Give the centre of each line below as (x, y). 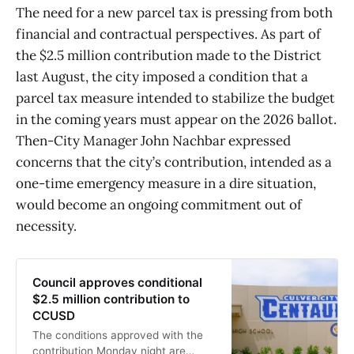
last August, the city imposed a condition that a (162, 76)
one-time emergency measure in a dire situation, (166, 183)
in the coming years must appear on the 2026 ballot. (176, 119)
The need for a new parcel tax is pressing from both (174, 12)
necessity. (46, 226)
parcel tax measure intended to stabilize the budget (175, 98)
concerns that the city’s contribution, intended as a (174, 162)
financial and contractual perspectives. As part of (168, 34)
